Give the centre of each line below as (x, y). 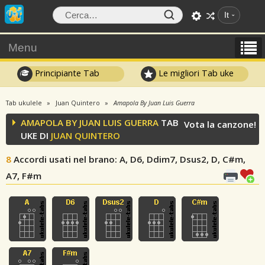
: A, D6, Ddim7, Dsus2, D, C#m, (180, 159)
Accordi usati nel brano (64, 159)
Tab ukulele (24, 103)
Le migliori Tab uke (195, 73)
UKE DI (36, 135)
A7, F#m (24, 176)
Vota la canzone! (220, 124)
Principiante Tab (66, 73)
